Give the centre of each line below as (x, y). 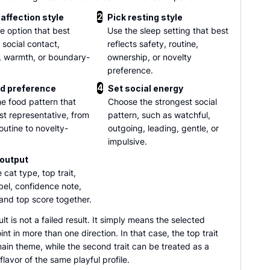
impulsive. (127, 141)
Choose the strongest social (162, 102)
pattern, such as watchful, (159, 115)
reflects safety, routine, (153, 44)
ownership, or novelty (149, 57)
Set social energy (146, 88)
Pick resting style (145, 17)
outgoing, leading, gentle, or (163, 128)
